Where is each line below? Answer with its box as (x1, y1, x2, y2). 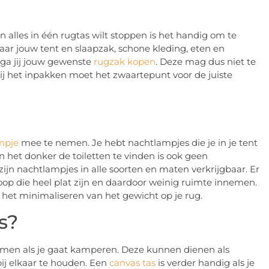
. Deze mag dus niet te (156, 56, 256, 68)
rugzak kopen (94, 56, 156, 68)
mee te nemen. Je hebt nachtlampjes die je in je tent (19, 136, 258, 148)
